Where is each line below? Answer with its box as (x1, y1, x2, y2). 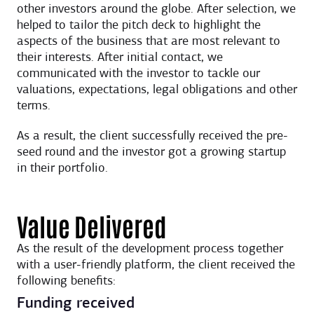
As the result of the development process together (17, 242, 283, 256)
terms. (17, 99, 50, 113)
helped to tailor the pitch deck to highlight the (17, 18, 261, 32)
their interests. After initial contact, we (17, 50, 223, 64)
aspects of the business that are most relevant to (17, 34, 280, 48)
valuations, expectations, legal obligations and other (17, 83, 297, 97)
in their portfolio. (17, 161, 108, 175)
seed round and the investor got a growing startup (17, 145, 286, 159)
